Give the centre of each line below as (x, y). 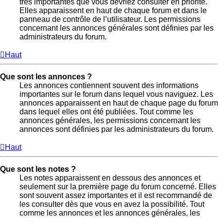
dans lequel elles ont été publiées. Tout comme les (106, 111)
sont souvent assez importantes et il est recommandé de (116, 195)
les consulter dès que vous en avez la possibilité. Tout (112, 204)
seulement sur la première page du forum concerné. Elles (118, 186)
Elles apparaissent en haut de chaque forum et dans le (113, 10)
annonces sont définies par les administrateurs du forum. (117, 129)
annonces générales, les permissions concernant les (110, 120)
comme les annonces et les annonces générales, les (110, 213)
